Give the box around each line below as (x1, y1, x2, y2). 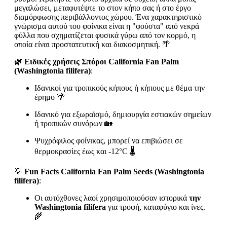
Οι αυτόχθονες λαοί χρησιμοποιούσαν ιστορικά (34, 193, 189, 202)
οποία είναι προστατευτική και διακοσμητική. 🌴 (14, 40, 170, 49)
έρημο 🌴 (34, 92, 65, 101)
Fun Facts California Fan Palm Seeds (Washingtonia (24, 167, 204, 176)
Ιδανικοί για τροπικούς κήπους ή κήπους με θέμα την (34, 83, 205, 92)
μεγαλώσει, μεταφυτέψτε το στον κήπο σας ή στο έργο (14, 3, 191, 12)
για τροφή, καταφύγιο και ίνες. (106, 202, 205, 211)
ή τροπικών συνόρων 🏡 (34, 119, 112, 128)
